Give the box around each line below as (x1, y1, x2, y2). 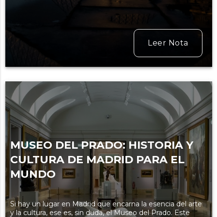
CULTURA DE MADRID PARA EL (10, 153, 185, 167)
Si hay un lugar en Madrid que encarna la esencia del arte (10, 200, 202, 209)
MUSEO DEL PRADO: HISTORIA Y (10, 139, 193, 152)
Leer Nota (148, 38, 188, 48)
